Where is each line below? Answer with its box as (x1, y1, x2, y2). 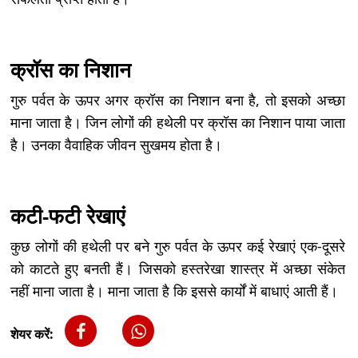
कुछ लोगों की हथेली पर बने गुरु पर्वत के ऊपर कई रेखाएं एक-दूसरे (10, 237, 345, 257)
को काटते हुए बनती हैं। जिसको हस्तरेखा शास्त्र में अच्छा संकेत (10, 259, 345, 279)
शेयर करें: (10, 325, 54, 344)
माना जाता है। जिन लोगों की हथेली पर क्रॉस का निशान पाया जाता (10, 113, 345, 133)
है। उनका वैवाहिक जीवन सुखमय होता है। (10, 135, 222, 155)
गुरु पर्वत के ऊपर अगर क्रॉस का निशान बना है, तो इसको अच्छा (10, 90, 345, 110)
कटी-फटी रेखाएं (10, 202, 125, 231)
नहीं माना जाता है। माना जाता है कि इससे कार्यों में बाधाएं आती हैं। (10, 281, 338, 301)
